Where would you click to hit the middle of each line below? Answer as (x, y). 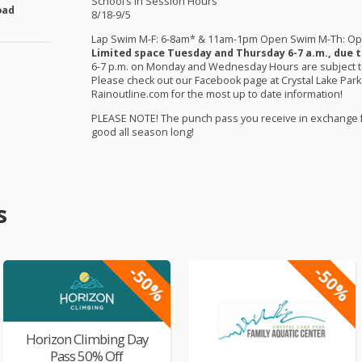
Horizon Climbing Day (86, 339)
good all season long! (142, 132)
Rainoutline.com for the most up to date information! (217, 95)
